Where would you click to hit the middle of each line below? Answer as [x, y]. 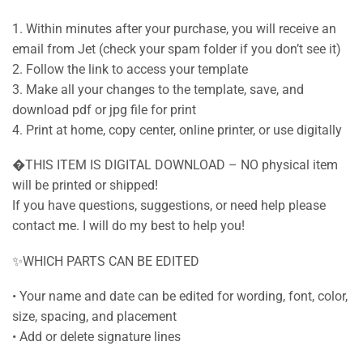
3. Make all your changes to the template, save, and [158, 89]
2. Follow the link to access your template [130, 69]
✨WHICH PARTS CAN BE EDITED [106, 261]
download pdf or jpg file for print [104, 109]
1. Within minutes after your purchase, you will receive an [174, 28]
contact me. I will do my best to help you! [128, 226]
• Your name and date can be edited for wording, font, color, [180, 297]
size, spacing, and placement [94, 317]
